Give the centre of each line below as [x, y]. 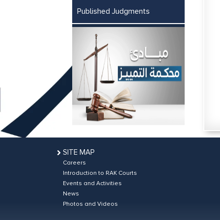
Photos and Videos [90, 204]
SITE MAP [79, 152]
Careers [74, 163]
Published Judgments [113, 11]
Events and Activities [92, 183]
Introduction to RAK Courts [100, 173]
